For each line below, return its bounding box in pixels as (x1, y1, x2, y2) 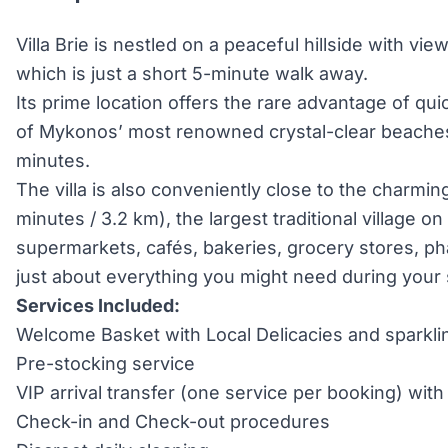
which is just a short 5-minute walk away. (16, 63, 368, 84)
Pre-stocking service (16, 353, 195, 374)
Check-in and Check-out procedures (16, 411, 330, 432)
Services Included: (16, 295, 180, 316)
